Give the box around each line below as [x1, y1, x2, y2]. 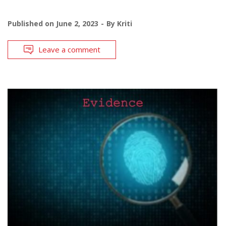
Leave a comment [38, 44, 100, 54]
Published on [8, 18, 56, 28]
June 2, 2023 [56, 18, 98, 28]
